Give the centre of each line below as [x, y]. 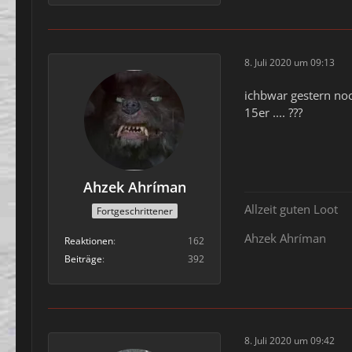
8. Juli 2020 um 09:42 [290, 341]
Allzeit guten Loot [291, 209]
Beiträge [83, 258]
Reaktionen [89, 240]
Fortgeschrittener [134, 211]
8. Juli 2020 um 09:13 [290, 62]
